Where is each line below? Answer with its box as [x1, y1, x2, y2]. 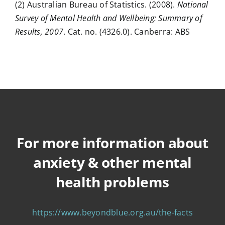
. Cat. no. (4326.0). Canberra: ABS [63, 26, 190, 37]
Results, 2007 [15, 26, 64, 37]
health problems [56, 172, 169, 191]
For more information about [17, 133, 208, 152]
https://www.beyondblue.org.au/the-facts [32, 206, 193, 218]
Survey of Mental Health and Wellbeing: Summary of [15, 12, 202, 24]
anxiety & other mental [33, 152, 192, 172]
